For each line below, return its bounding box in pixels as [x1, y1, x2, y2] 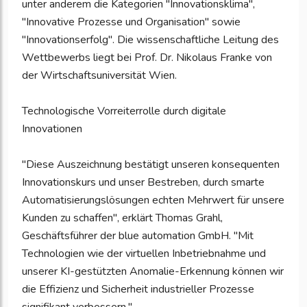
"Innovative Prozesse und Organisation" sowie [22, 14, 241, 30]
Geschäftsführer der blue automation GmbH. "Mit [22, 228, 254, 244]
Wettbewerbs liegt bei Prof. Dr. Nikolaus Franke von [22, 50, 272, 66]
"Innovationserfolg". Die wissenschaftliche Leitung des [22, 32, 279, 48]
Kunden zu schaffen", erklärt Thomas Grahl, [22, 210, 223, 226]
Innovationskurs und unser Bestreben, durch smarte [22, 175, 265, 191]
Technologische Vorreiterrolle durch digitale [22, 103, 226, 119]
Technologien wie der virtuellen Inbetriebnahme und [22, 246, 266, 262]
